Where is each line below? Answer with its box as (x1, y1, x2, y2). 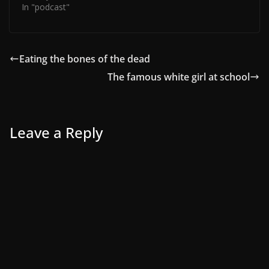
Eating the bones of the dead (19, 52, 150, 65)
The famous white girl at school (107, 70, 250, 83)
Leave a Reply (10, 122, 103, 142)
